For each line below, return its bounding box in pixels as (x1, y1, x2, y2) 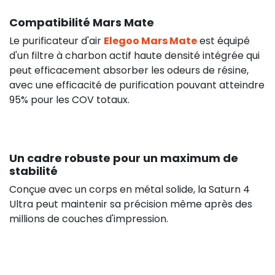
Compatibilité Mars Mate (9, 14, 154, 30)
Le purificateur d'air (9, 33, 104, 48)
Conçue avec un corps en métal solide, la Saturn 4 (9, 182, 250, 196)
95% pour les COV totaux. (9, 92, 130, 107)
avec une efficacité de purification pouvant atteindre (9, 77, 265, 92)
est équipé (197, 33, 250, 48)
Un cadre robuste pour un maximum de (9, 150, 238, 166)
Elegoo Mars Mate (104, 33, 197, 48)
